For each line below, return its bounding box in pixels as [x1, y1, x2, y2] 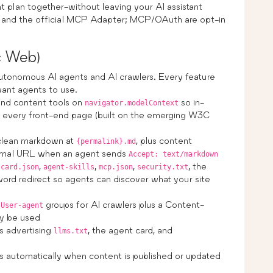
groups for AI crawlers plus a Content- [43, 199, 204, 210]
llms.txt [54, 226, 88, 235]
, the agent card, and [88, 224, 172, 235]
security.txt [137, 162, 188, 171]
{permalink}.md [76, 136, 136, 146]
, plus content [136, 135, 192, 146]
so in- [179, 96, 204, 107]
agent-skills [43, 162, 94, 171]
